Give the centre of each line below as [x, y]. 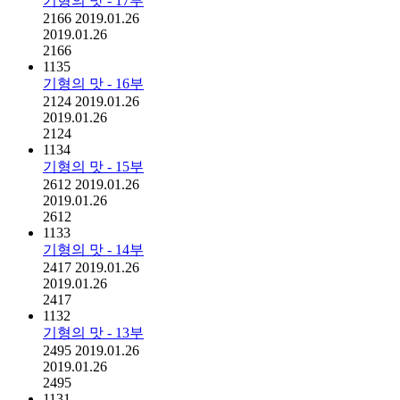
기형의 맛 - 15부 [93, 166]
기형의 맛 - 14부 [93, 249]
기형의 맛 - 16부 [93, 83]
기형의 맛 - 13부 [93, 332]
